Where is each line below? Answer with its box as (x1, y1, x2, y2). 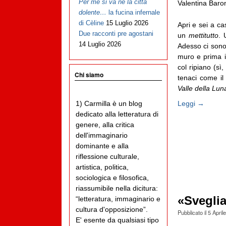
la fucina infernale (106, 9, 160, 17)
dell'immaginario (76, 131, 128, 140)
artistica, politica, (76, 163, 129, 172)
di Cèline (78, 19, 104, 27)
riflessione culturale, (76, 152, 139, 161)
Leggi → (177, 99, 204, 107)
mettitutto (188, 31, 218, 40)
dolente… (78, 9, 106, 17)
